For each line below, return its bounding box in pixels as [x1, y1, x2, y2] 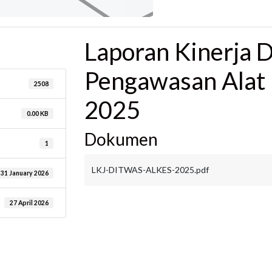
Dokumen [84, 129, 158, 149]
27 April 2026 [9, 199, 49, 206]
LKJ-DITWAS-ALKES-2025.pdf [92, 165, 209, 175]
